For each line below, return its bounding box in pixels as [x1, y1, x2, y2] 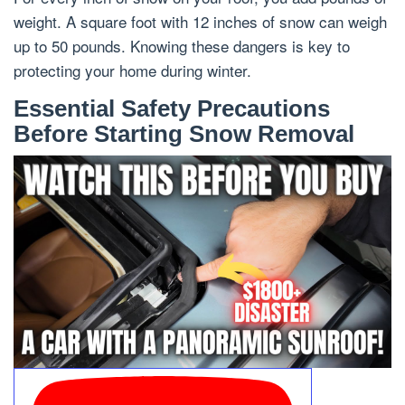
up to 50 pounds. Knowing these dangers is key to [14, 34, 350, 57]
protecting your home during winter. [14, 59, 251, 81]
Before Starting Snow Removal [14, 120, 354, 147]
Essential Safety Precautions [14, 95, 330, 122]
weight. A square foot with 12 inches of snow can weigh [14, 10, 387, 33]
